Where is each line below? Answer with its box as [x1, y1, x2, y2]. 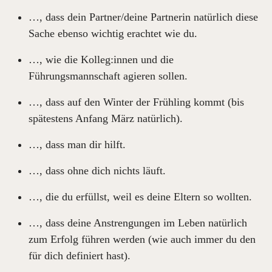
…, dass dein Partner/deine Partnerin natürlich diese [29, 11, 258, 23]
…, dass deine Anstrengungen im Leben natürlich [29, 217, 247, 229]
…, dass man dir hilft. [29, 138, 126, 151]
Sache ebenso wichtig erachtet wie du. [29, 27, 197, 39]
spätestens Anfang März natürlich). [29, 112, 183, 124]
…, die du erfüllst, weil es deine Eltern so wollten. [29, 191, 252, 203]
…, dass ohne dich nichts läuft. [29, 165, 166, 177]
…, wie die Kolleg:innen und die [29, 53, 174, 66]
